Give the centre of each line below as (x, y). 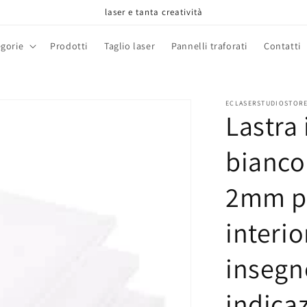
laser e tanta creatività (153, 12)
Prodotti (69, 46)
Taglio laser (130, 46)
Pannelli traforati (209, 46)
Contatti (282, 46)
